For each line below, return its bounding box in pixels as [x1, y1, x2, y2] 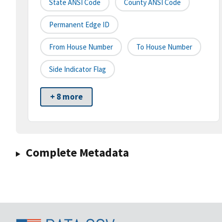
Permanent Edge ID [49, 20, 110, 30]
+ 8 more [50, 91, 83, 103]
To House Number [136, 42, 192, 52]
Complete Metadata [25, 145, 129, 161]
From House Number [49, 42, 113, 52]
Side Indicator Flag [49, 64, 106, 74]
